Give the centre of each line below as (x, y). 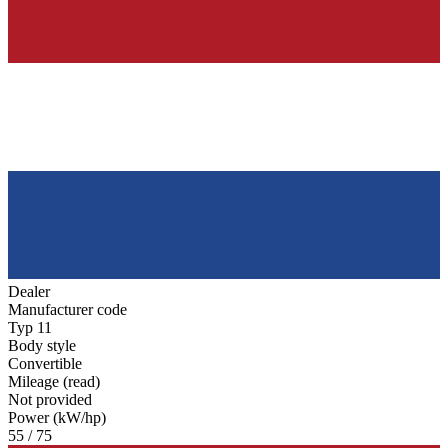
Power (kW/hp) (57, 418)
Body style (42, 346)
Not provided (50, 400)
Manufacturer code (67, 310)
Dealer (29, 292)
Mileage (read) (54, 382)
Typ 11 (30, 328)
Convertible (45, 364)
